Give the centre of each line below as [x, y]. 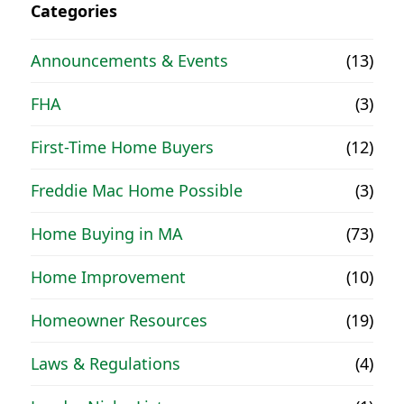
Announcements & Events [130, 60]
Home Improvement [109, 276]
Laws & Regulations [106, 363]
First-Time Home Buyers [123, 147]
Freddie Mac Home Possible [137, 190]
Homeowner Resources [119, 320]
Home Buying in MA [107, 233]
